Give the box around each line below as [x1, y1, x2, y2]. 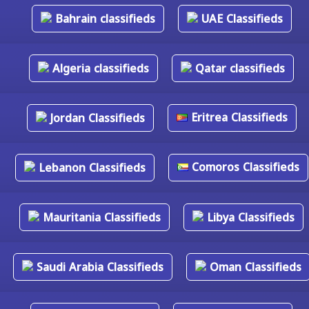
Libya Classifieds [203, 207, 295, 228]
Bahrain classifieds [51, 8, 155, 30]
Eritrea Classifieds [187, 107, 288, 128]
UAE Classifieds [197, 8, 283, 30]
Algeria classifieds [49, 58, 149, 79]
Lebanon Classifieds [34, 157, 146, 179]
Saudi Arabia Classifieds [32, 257, 163, 278]
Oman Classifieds [206, 257, 301, 278]
